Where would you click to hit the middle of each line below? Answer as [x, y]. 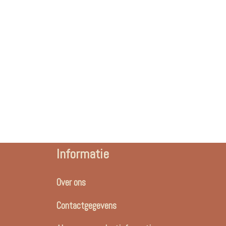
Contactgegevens [87, 206]
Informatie [83, 154]
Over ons [71, 183]
